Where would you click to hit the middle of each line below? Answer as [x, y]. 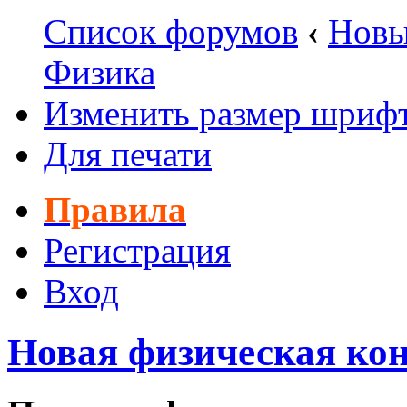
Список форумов [171, 31]
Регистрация [137, 250]
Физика [99, 72]
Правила [115, 209]
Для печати [128, 154]
